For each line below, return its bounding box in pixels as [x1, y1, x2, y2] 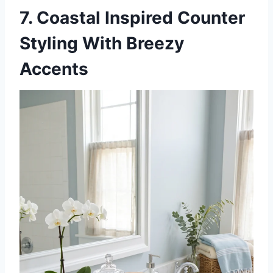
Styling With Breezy [19, 33, 184, 54]
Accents [19, 58, 88, 80]
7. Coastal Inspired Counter [19, 7, 245, 29]
